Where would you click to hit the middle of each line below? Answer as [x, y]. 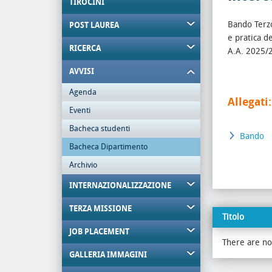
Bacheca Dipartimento [109, 147]
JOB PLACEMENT [99, 232]
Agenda [83, 92]
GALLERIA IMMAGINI [108, 255]
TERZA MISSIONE [100, 209]
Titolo [233, 217]
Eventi [80, 110]
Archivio [83, 165]
